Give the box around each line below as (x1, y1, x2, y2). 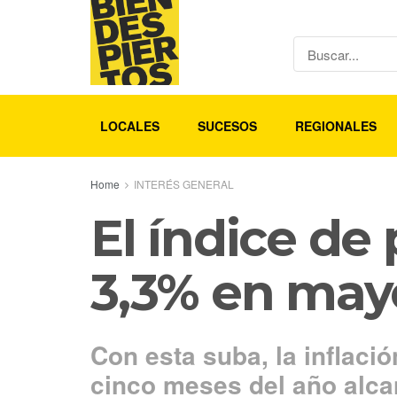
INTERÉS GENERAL (134, 176, 234, 191)
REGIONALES (295, 117, 378, 135)
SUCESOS (197, 117, 257, 135)
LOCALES (99, 117, 160, 135)
